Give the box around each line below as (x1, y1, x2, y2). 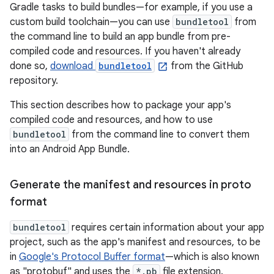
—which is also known (165, 251, 259, 263)
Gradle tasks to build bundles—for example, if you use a (10, 1, 253, 13)
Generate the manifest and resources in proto (10, 178, 251, 191)
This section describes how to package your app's (10, 99, 231, 111)
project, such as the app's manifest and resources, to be (10, 236, 261, 248)
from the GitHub (168, 60, 243, 72)
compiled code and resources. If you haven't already (10, 45, 240, 57)
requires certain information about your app (69, 221, 264, 234)
